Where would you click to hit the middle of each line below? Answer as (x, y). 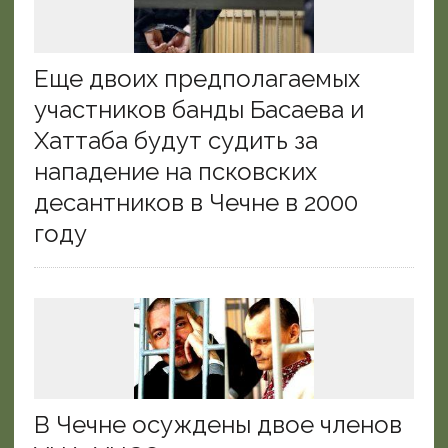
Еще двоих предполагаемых (196, 79)
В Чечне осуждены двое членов (217, 425)
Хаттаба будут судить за (175, 141)
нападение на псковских (175, 172)
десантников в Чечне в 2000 (195, 203)
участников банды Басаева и (198, 110)
